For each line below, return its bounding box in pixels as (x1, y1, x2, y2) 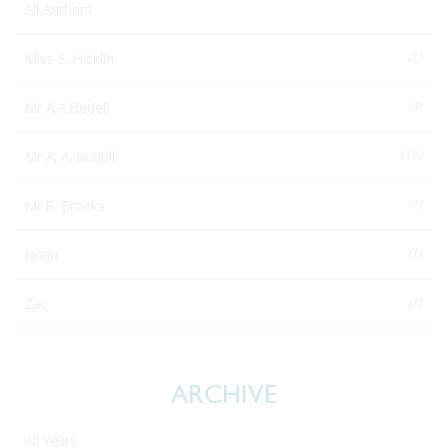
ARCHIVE (171, 379, 277, 411)
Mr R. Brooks (25, 196, 105, 215)
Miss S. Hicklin (25, 49, 114, 68)
